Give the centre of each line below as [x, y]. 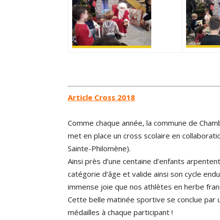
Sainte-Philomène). [99, 148]
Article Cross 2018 [101, 97]
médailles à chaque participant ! [120, 212]
